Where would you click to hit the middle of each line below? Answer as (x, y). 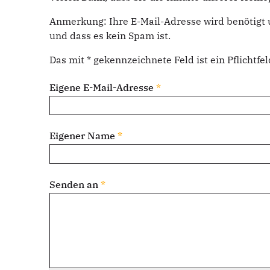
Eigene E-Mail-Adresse (103, 87)
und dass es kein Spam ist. (110, 35)
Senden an (75, 184)
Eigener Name (83, 136)
